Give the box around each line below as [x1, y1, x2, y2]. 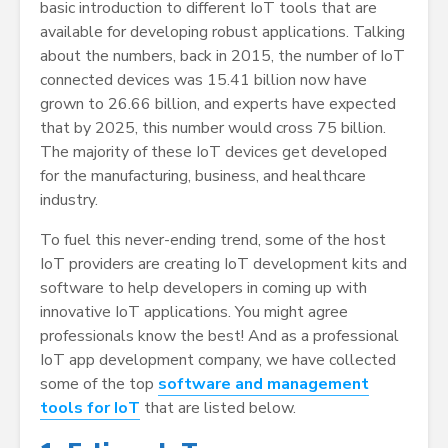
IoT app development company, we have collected [40, 349, 396, 372]
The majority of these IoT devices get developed [40, 141, 387, 164]
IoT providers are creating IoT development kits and [40, 253, 407, 276]
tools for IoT [40, 397, 140, 420]
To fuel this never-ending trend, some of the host [40, 229, 386, 252]
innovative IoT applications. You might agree [40, 301, 348, 324]
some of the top [40, 373, 158, 396]
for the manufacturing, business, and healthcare [40, 165, 366, 188]
